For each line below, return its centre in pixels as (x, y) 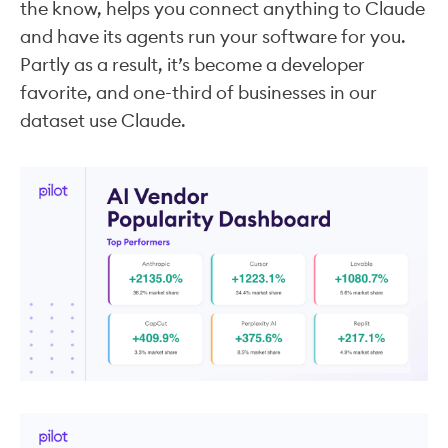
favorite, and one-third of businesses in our (198, 93)
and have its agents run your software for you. (213, 37)
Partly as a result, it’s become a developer (192, 65)
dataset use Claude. (103, 121)
